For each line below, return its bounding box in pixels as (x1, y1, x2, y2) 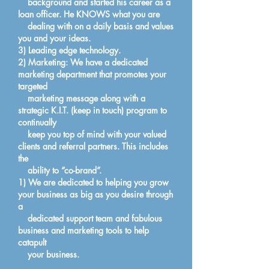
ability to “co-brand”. (18, 165, 101, 176)
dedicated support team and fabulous (18, 213, 162, 224)
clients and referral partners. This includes (18, 141, 168, 152)
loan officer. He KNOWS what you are (18, 8, 160, 20)
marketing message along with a (18, 92, 145, 104)
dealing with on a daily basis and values (18, 20, 174, 32)
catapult (18, 237, 46, 248)
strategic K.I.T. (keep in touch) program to (18, 104, 167, 116)
